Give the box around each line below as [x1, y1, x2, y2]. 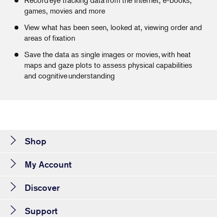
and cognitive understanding [24, 70, 115, 80]
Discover [24, 182, 60, 193]
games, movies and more [24, 5, 105, 15]
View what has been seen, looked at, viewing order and [24, 22, 202, 32]
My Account [24, 158, 72, 170]
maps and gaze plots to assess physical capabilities [24, 60, 192, 70]
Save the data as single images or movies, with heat [24, 49, 191, 59]
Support [24, 205, 58, 216]
